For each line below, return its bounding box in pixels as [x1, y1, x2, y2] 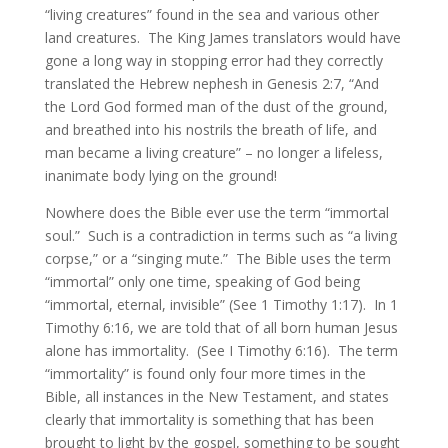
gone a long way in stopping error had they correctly [44, 51, 383, 70]
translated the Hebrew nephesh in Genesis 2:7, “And [44, 74, 379, 93]
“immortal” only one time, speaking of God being [44, 272, 360, 291]
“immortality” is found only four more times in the [44, 364, 366, 383]
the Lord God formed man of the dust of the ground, [44, 97, 388, 116]
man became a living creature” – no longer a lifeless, [44, 143, 383, 162]
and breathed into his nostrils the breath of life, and [44, 120, 377, 139]
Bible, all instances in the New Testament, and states [44, 387, 389, 406]
